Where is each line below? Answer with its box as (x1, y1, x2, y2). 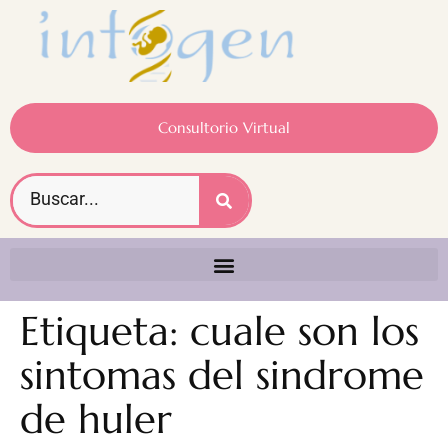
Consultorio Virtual (158, 118, 290, 138)
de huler (20, 394, 172, 445)
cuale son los (190, 306, 419, 357)
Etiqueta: (20, 306, 190, 357)
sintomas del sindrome (20, 350, 424, 401)
